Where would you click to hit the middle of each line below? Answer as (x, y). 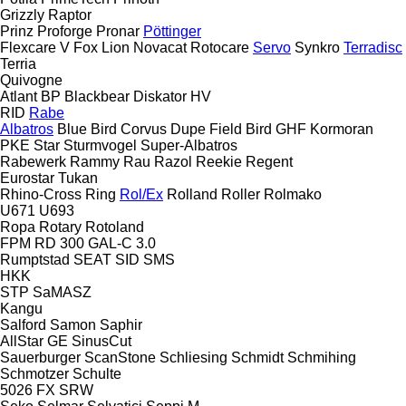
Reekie (219, 161)
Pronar (118, 31)
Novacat (160, 47)
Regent (269, 161)
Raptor (70, 14)
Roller (241, 194)
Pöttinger (172, 31)
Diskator (160, 96)
